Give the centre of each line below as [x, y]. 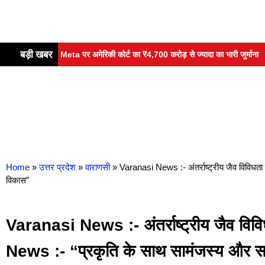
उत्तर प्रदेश [57, 167]
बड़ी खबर [35, 55]
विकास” [17, 180]
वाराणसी [98, 167]
